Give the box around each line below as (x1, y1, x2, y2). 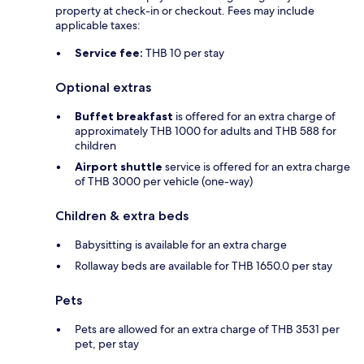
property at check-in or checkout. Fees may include (55, 2, 314, 18)
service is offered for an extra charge (162, 158, 350, 174)
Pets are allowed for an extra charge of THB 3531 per (75, 321, 340, 336)
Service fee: (75, 45, 143, 60)
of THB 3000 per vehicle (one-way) (75, 173, 253, 188)
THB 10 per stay (143, 45, 224, 60)
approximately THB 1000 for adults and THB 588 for (75, 123, 336, 138)
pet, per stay (75, 336, 139, 351)
